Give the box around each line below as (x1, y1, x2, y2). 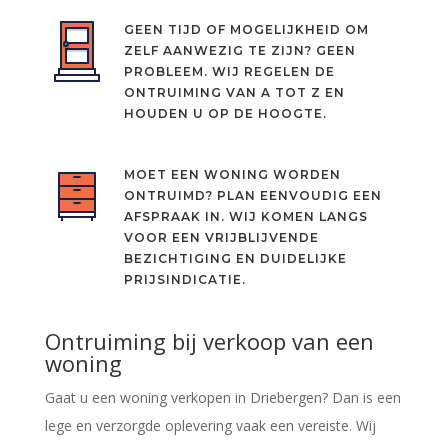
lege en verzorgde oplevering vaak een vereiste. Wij (44, 415, 376, 435)
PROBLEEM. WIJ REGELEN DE (123, 63, 335, 79)
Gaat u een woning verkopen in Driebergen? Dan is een (44, 387, 401, 407)
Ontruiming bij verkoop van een (44, 325, 374, 356)
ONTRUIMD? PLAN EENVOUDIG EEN (123, 187, 382, 203)
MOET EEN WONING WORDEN (123, 166, 341, 182)
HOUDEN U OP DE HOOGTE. (123, 105, 327, 121)
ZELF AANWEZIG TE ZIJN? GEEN (123, 42, 356, 58)
